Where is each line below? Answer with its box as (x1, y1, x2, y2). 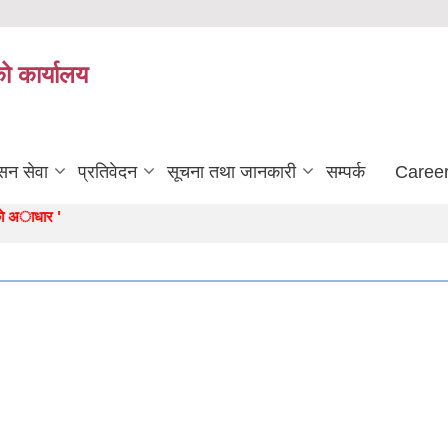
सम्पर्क (326, 162, 365, 182)
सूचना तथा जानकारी (167, 162, 296, 182)
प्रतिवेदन (78, 162, 137, 182)
